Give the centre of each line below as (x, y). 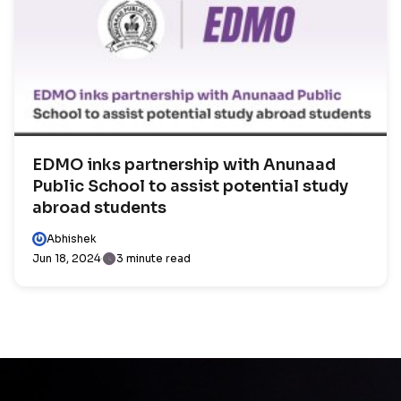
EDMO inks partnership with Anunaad (184, 165)
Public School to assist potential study (190, 186)
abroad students (99, 208)
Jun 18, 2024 (66, 258)
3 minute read (154, 258)
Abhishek (72, 239)
